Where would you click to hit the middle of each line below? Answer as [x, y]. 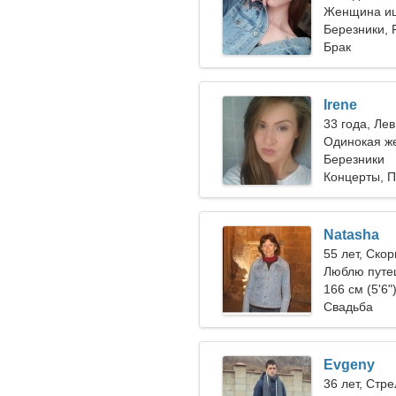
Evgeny [349, 365]
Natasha [351, 235]
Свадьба [348, 307]
